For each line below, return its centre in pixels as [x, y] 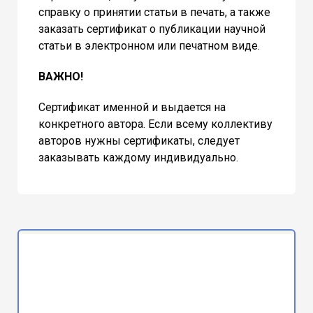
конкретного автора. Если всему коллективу [155, 124]
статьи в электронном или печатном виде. [149, 45]
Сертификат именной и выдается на [132, 107]
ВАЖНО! [61, 76]
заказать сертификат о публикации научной [152, 29]
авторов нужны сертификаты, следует [139, 140]
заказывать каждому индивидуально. [138, 157]
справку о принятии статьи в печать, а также [154, 12]
